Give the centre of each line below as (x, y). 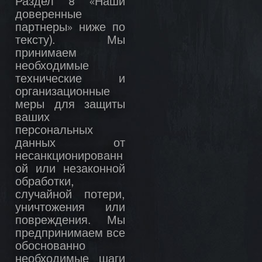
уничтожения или (70, 208)
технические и (70, 80)
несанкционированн (69, 157)
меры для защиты (70, 106)
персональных (54, 131)
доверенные (49, 15)
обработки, (45, 183)
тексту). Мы (70, 41)
